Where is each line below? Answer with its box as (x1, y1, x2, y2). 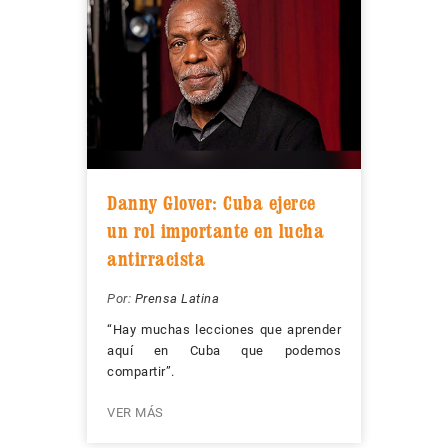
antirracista (107, 247, 205, 272)
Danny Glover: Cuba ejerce (107, 191, 316, 216)
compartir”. (107, 364, 175, 380)
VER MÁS (107, 405, 164, 421)
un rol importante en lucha (107, 219, 324, 244)
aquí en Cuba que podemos (107, 343, 341, 359)
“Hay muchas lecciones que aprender (107, 322, 341, 338)
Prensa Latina (134, 291, 219, 307)
